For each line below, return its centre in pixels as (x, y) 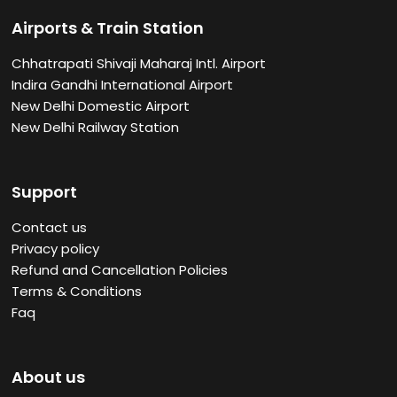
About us (49, 378)
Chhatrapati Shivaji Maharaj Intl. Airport (139, 64)
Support (45, 192)
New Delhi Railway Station (96, 128)
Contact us (50, 228)
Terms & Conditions (77, 292)
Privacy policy (56, 249)
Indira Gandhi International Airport (123, 85)
